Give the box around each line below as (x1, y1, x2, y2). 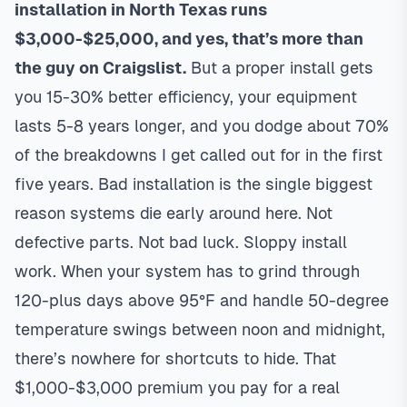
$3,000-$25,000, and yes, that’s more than (15, 29, 363, 48)
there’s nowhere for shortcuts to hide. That (15, 349, 336, 368)
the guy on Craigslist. (15, 58, 186, 77)
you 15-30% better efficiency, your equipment (15, 87, 357, 106)
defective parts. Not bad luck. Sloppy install (15, 233, 347, 252)
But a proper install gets (186, 58, 373, 77)
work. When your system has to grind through (15, 262, 360, 281)
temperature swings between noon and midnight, (15, 320, 385, 339)
